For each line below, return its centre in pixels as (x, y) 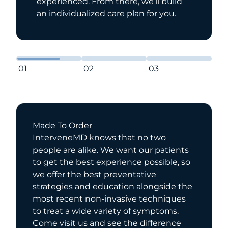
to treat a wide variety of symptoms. (106, 211)
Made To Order (62, 125)
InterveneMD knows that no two (99, 137)
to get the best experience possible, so (111, 162)
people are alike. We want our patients (111, 150)
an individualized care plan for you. (106, 13)
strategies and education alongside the (112, 186)
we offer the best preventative (94, 174)
